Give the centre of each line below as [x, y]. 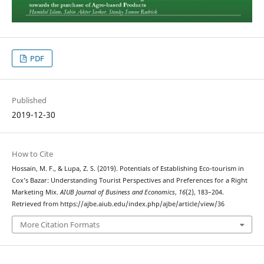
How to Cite [32, 154]
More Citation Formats [60, 225]
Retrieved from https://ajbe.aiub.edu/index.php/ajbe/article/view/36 [118, 204]
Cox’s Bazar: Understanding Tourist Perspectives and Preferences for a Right [129, 180]
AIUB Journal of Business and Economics [117, 192]
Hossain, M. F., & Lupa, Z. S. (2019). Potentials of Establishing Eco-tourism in [128, 168]
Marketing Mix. [36, 192]
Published [29, 100]
